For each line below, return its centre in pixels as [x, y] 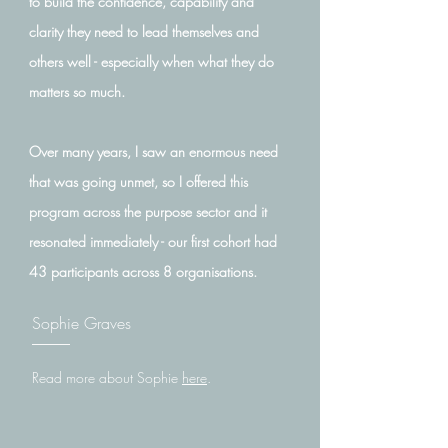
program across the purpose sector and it [148, 211]
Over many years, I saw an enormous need [153, 151]
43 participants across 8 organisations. [143, 271]
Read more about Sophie [107, 377]
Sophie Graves [81, 323]
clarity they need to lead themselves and [144, 31]
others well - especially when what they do [151, 61]
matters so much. [77, 91]
